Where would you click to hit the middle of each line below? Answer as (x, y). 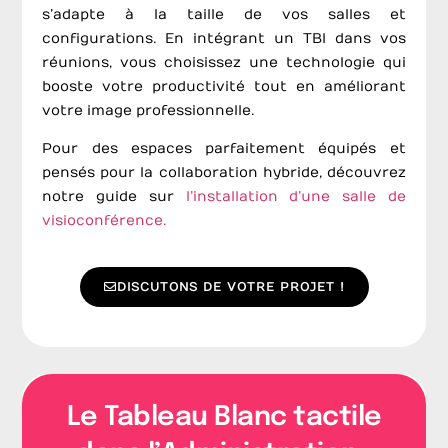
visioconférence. (104, 221)
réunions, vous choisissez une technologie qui (224, 62)
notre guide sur (114, 197)
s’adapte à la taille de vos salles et (224, 14)
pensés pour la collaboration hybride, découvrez (224, 173)
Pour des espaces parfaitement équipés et (224, 149)
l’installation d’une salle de (295, 197)
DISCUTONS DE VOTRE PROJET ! (230, 287)
